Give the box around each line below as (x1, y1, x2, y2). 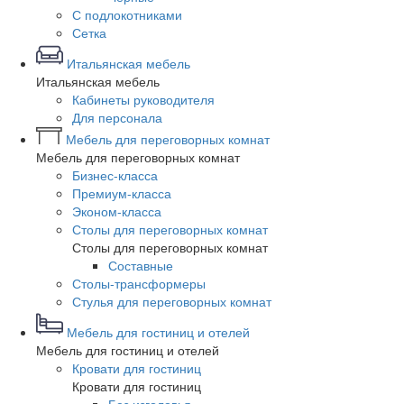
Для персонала (72, 108, 162, 126)
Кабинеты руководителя (72, 90, 215, 108)
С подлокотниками (72, 5, 182, 23)
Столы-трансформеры (72, 274, 206, 292)
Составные (108, 256, 173, 274)
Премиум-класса (72, 184, 171, 202)
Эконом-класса (72, 202, 161, 220)
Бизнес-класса (72, 166, 158, 184)
